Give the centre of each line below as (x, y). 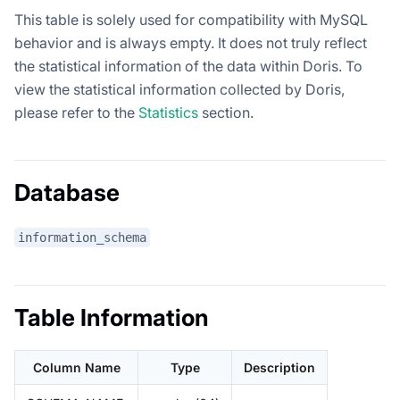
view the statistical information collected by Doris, (179, 89)
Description (279, 368)
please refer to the (76, 112)
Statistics (168, 112)
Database (67, 192)
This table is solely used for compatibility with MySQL (191, 19)
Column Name (76, 368)
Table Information (112, 318)
